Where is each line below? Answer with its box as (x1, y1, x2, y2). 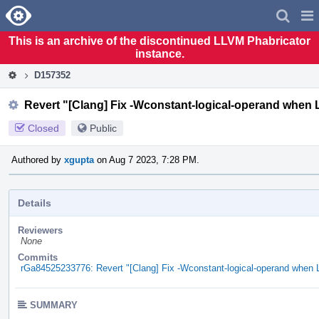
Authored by (11, 154, 64, 165)
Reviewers (18, 224, 63, 236)
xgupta (64, 154, 94, 165)
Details (18, 197, 51, 209)
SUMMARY (30, 299, 78, 310)
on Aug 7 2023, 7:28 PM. (94, 154, 199, 165)
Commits (18, 251, 58, 263)
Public (90, 122, 117, 134)
